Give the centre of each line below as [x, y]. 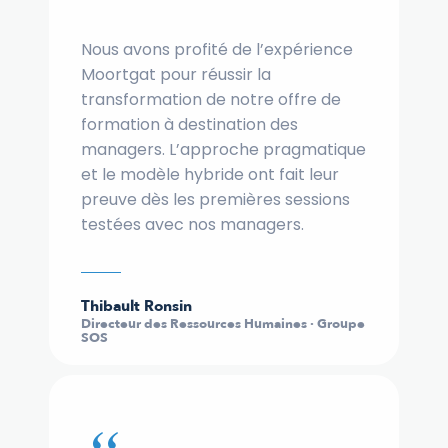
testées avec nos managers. [192, 225]
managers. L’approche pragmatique [223, 150]
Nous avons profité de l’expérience [217, 50]
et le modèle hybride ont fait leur [210, 175]
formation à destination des [189, 125]
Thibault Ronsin [136, 306]
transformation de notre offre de [211, 100]
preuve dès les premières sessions [215, 200]
